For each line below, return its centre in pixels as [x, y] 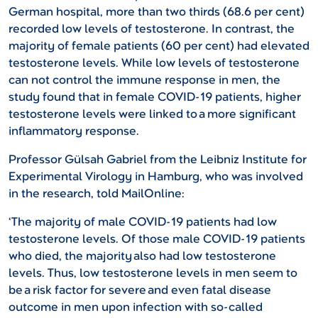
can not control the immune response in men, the [144, 80]
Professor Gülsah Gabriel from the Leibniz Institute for [158, 160]
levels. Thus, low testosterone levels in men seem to [153, 273]
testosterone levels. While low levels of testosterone [154, 63]
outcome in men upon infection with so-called [136, 307]
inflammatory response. [74, 131]
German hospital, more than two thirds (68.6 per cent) [157, 12]
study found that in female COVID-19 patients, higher [155, 97]
